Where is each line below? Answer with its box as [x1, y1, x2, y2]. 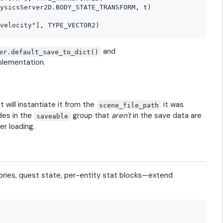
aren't [111, 111, 131, 121]
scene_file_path [99, 101, 159, 109]
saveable [36, 112, 69, 120]
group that [71, 111, 112, 121]
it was [161, 100, 184, 110]
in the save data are [131, 111, 202, 121]
